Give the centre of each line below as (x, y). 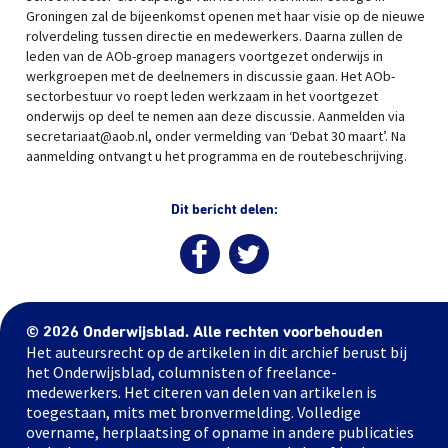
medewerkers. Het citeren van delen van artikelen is (201, 392)
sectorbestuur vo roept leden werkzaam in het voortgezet (202, 96)
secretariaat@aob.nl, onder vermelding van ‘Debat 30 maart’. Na (216, 136)
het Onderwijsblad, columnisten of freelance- (181, 372)
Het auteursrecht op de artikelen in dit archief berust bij (216, 352)
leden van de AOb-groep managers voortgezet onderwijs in (204, 56)
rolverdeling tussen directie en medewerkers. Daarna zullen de (214, 36)
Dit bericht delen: (224, 210)
